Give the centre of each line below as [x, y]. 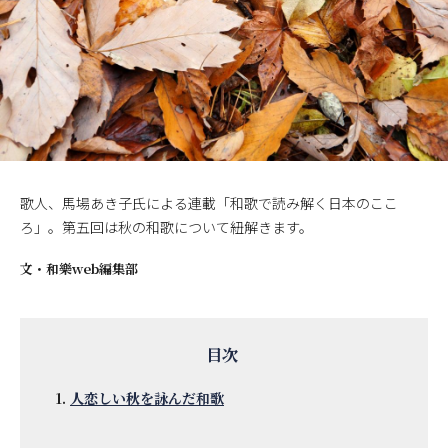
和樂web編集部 [92, 268]
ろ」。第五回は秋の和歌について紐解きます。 [166, 226]
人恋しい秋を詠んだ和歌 [147, 397]
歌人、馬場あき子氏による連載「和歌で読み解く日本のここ [209, 202]
